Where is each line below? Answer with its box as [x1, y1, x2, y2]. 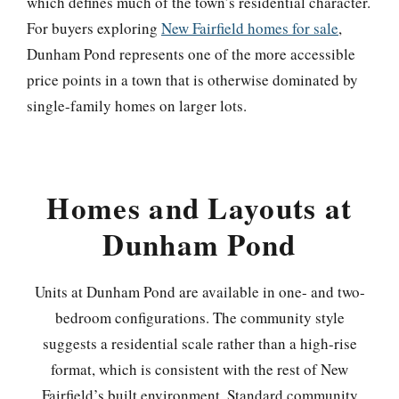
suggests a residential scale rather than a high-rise [42, 332, 357, 354]
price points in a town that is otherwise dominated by [27, 69, 358, 91]
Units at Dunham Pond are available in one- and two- [34, 281, 365, 302]
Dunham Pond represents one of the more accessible [27, 44, 355, 65]
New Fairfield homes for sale [161, 18, 338, 39]
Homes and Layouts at [46, 185, 353, 229]
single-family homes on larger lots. [27, 95, 247, 117]
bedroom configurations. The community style [54, 306, 345, 328]
